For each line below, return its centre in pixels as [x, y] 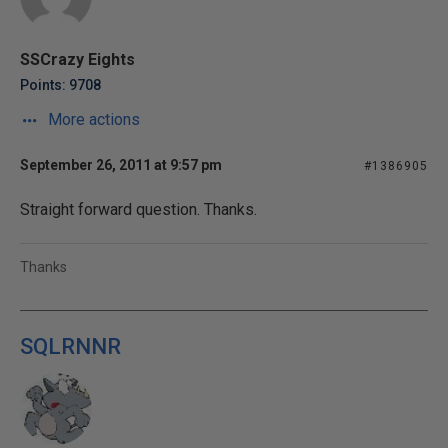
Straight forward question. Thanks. [138, 209]
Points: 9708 [60, 85]
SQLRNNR [70, 346]
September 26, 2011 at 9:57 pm [121, 165]
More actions [92, 119]
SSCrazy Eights [77, 59]
